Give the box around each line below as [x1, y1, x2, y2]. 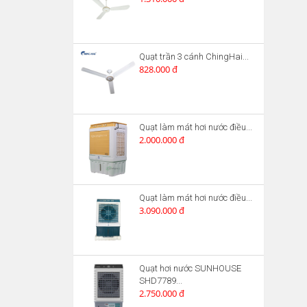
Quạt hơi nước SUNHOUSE [139, 263, 241, 274]
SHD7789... [139, 275, 182, 286]
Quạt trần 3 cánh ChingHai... [139, 51, 249, 62]
